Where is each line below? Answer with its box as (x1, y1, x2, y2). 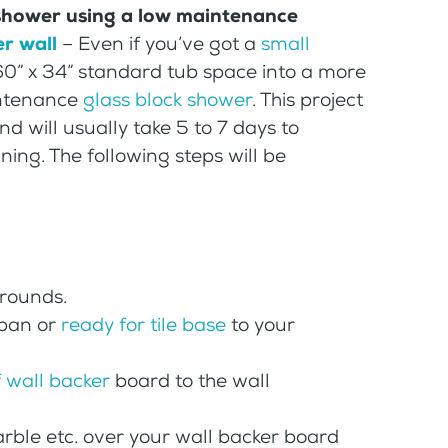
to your (226, 311, 296, 337)
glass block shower (83, 86, 253, 112)
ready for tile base (61, 311, 227, 337)
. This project (252, 86, 364, 112)
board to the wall (110, 367, 271, 393)
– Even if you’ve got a (57, 30, 262, 56)
